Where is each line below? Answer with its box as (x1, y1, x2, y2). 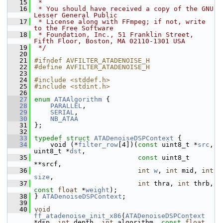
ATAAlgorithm (54, 96, 102, 103)
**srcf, (34, 160, 62, 168)
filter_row (78, 141, 118, 148)
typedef (34, 134, 62, 142)
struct (66, 134, 94, 142)
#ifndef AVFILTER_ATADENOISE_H (34, 57, 150, 64)
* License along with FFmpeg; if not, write (34, 18, 206, 25)
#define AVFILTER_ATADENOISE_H (34, 63, 150, 71)
